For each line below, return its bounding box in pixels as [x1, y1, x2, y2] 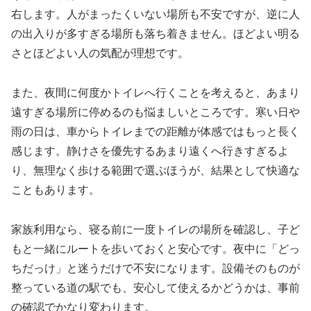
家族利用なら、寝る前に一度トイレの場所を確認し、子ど [11, 223, 300, 235]
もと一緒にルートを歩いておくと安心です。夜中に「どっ [11, 242, 300, 255]
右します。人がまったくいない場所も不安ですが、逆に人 [11, 8, 300, 21]
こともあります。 [11, 183, 100, 196]
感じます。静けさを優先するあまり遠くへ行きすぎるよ [11, 144, 289, 157]
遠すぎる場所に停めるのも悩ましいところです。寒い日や [11, 106, 300, 118]
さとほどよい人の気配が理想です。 [11, 47, 189, 60]
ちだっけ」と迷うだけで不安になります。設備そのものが [11, 262, 300, 274]
